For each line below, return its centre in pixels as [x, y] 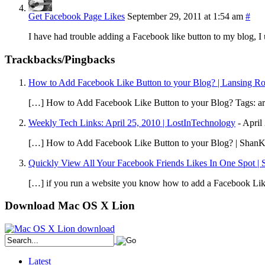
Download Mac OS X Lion [70, 206]
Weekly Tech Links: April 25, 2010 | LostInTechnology [132, 122]
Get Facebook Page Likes [77, 17]
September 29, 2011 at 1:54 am [185, 17]
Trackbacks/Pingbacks [60, 60]
